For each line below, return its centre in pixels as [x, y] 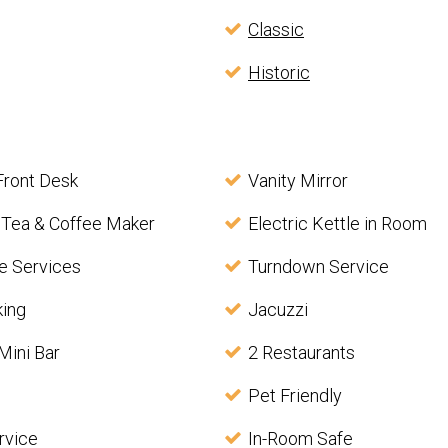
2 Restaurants [301, 353]
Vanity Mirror [297, 181]
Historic [279, 73]
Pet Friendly [294, 396]
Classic [276, 30]
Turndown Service [318, 267]
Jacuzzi [277, 310]
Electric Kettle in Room [337, 224]
